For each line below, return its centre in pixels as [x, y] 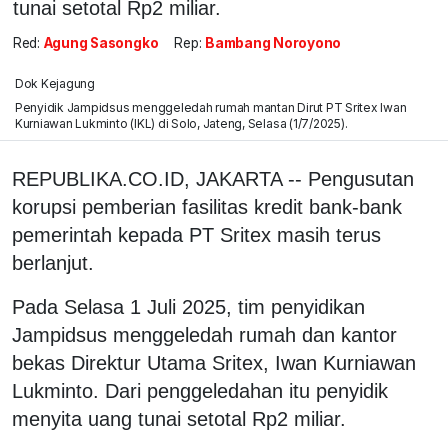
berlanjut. [53, 263]
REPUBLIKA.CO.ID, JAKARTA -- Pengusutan [213, 179]
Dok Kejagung [54, 84]
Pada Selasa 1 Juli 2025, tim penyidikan [188, 307]
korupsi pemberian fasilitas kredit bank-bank [207, 207]
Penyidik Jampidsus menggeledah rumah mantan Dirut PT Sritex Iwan [210, 108]
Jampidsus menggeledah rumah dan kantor [204, 335]
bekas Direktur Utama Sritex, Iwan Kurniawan [214, 363]
